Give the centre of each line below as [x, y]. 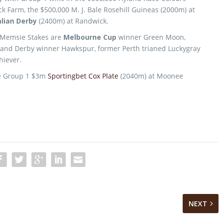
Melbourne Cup [90, 37]
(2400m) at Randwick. [73, 21]
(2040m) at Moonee [151, 76]
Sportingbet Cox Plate [83, 76]
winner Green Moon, [151, 37]
